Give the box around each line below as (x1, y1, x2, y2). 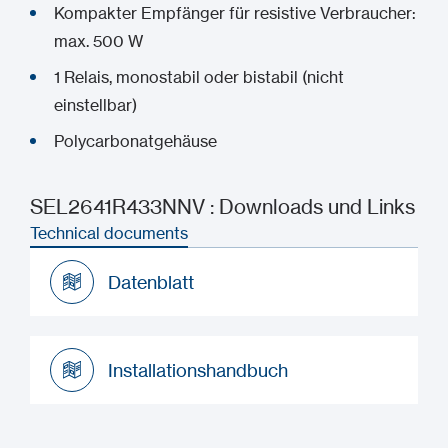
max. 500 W (54, 31, 143, 51)
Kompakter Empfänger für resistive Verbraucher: (54, 3, 416, 23)
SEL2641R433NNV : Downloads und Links (30, 194, 415, 219)
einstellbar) (54, 95, 137, 115)
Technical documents (30, 223, 188, 243)
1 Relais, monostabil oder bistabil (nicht (54, 67, 344, 87)
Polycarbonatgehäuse (54, 131, 217, 151)
